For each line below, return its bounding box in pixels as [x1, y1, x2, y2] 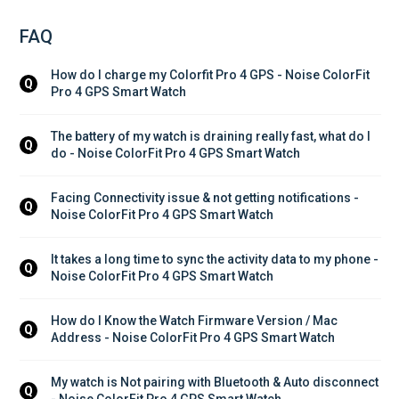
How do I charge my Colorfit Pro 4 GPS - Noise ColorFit [51, 67, 372, 82]
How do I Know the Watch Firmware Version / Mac [51, 313, 340, 328]
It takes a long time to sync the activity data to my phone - [51, 251, 381, 266]
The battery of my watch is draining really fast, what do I [51, 128, 373, 143]
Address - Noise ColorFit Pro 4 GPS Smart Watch [51, 330, 335, 345]
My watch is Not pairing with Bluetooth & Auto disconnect [51, 374, 381, 389]
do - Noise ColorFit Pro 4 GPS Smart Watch [51, 145, 300, 160]
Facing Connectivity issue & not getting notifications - [51, 190, 362, 205]
